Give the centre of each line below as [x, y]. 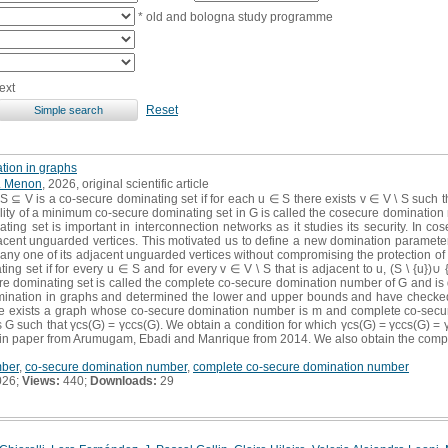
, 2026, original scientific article [125, 183]
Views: [41, 380]
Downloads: [123, 380]
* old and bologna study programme [234, 16]
